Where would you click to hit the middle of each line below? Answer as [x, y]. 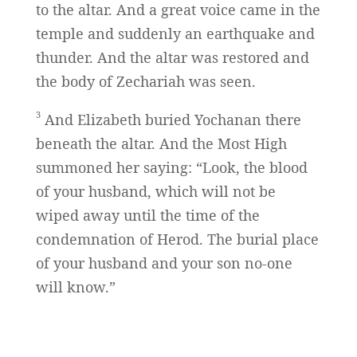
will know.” [75, 287]
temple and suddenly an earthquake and [175, 34]
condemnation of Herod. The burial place [177, 239]
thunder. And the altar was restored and [172, 58]
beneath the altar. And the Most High [161, 144]
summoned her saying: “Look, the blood [171, 168]
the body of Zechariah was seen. [145, 82]
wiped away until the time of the [147, 216]
